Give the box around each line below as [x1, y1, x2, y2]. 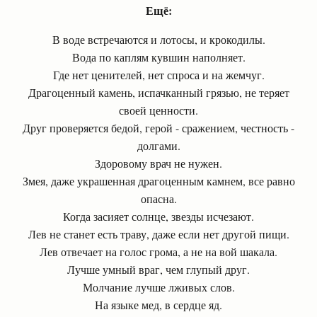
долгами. [137, 138, 180, 153]
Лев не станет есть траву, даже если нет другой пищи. [28, 226, 289, 241]
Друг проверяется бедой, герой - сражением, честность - [23, 120, 294, 135]
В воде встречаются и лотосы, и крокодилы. [52, 32, 265, 47]
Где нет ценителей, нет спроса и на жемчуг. [52, 67, 265, 82]
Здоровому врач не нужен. [95, 156, 222, 171]
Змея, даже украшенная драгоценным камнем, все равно [22, 173, 295, 188]
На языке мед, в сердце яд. [95, 297, 222, 312]
